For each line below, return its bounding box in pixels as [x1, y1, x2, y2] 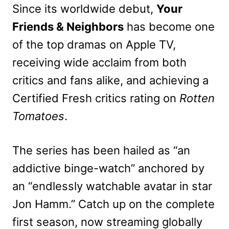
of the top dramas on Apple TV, [12, 37, 176, 51]
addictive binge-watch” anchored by [12, 161, 204, 175]
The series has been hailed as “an [12, 143, 190, 157]
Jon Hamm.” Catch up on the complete [12, 197, 215, 211]
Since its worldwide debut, [12, 2, 156, 15]
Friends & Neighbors [12, 19, 124, 33]
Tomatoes [12, 109, 64, 123]
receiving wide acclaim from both [12, 55, 187, 69]
